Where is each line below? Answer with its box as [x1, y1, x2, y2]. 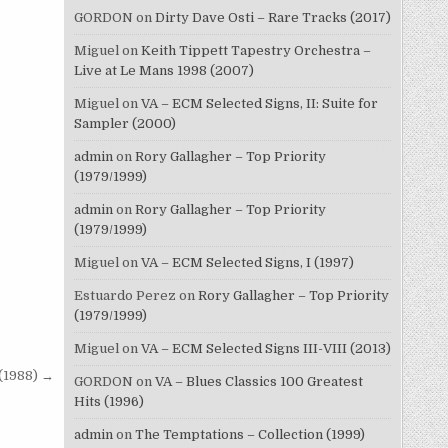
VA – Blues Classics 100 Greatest [154, 373, 363, 389]
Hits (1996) [73, 393, 144, 409]
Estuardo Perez [73, 287, 176, 303]
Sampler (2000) [73, 115, 176, 131]
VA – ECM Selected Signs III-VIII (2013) [140, 340, 391, 356]
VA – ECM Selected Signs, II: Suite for [140, 95, 378, 111]
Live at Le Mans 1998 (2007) [73, 62, 254, 78]
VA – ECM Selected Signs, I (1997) [140, 254, 354, 270]
